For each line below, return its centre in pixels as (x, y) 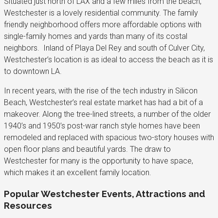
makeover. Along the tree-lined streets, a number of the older (107, 114)
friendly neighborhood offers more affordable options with (103, 24)
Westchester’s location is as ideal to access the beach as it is (109, 59)
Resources (28, 205)
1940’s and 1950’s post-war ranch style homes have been (102, 126)
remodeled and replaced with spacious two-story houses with (109, 137)
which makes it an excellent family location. (78, 172)
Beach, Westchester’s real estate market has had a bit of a (103, 102)
